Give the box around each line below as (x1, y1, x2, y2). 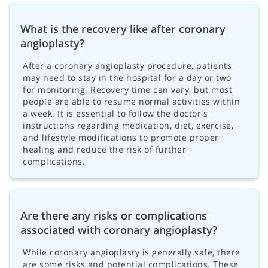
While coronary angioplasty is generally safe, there (23, 246, 240, 258)
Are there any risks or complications (20, 208, 207, 223)
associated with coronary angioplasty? (20, 222, 217, 237)
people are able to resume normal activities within (23, 95, 240, 107)
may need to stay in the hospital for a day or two (23, 71, 232, 83)
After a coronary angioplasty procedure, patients (23, 59, 232, 71)
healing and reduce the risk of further (23, 143, 186, 155)
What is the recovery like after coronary (20, 21, 226, 36)
